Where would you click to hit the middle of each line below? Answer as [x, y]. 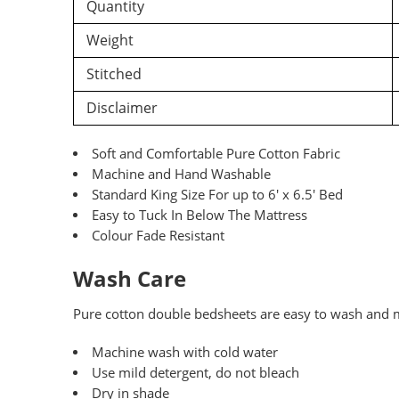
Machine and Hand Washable [181, 175]
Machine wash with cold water [184, 353]
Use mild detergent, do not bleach [195, 373]
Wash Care [130, 279]
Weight [108, 41]
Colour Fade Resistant [158, 236]
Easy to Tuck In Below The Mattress [199, 216]
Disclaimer [120, 108]
